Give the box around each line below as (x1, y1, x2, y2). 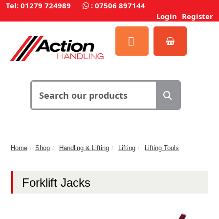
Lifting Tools (145, 144, 179, 152)
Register (182, 11, 213, 21)
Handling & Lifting (59, 144, 109, 152)
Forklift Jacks (22, 175, 90, 189)
